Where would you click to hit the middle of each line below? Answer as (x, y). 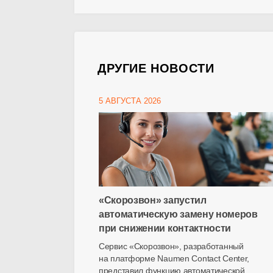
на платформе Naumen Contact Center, (174, 258)
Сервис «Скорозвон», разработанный (171, 246)
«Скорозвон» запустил (153, 200)
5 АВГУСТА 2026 (130, 101)
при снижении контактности (165, 228)
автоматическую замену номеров (178, 214)
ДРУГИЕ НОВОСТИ (156, 68)
